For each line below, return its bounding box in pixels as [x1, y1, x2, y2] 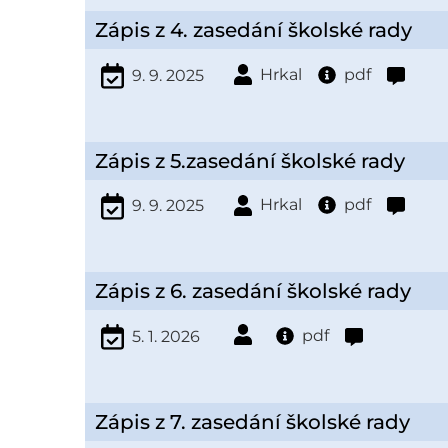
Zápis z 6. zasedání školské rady [94, 279, 411, 304]
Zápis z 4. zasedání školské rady [94, 18, 412, 43]
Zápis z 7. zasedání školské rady [94, 410, 410, 435]
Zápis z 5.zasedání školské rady [94, 148, 405, 173]
